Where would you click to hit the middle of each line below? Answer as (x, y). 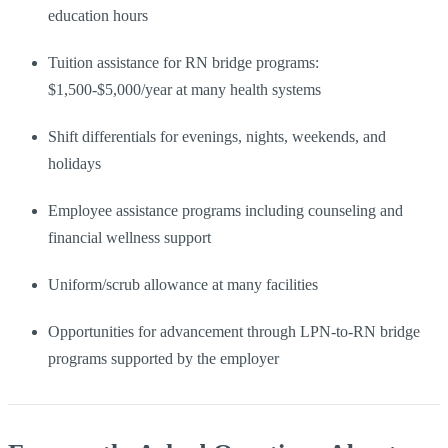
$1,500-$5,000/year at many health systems (184, 89)
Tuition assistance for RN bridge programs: (183, 62)
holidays (74, 163)
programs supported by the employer (163, 358)
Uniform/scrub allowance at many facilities (183, 284)
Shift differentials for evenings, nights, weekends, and (217, 136)
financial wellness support (129, 237)
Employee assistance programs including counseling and (225, 210)
